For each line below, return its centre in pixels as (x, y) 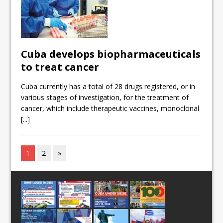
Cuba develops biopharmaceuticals (111, 54)
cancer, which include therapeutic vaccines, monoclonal (110, 109)
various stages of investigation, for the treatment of (105, 98)
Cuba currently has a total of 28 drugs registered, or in (108, 87)
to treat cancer (60, 67)
